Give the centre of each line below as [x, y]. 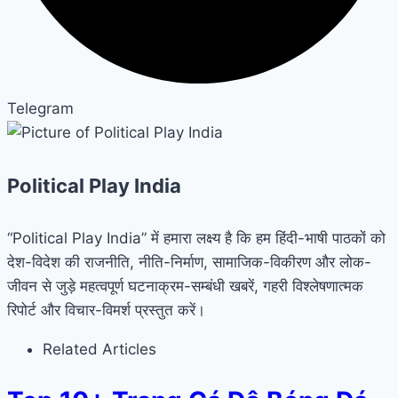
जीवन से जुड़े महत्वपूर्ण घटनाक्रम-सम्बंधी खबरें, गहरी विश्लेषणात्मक [185, 286]
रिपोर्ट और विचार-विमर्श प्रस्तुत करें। [106, 310]
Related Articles [99, 349]
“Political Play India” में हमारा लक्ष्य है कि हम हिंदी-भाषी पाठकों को [196, 238]
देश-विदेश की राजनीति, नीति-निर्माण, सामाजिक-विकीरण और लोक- [189, 262]
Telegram [40, 109]
